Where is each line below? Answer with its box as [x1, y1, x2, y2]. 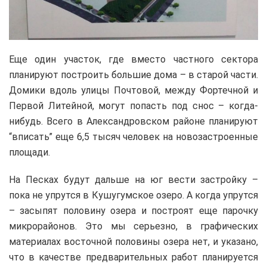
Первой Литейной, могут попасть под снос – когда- [9, 100, 258, 111]
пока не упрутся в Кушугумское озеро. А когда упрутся [9, 189, 258, 201]
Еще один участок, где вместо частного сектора [9, 53, 258, 65]
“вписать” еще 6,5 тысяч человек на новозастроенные [9, 131, 258, 142]
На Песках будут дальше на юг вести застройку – [9, 173, 258, 185]
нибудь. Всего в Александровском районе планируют [9, 115, 258, 127]
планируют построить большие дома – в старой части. [9, 69, 258, 80]
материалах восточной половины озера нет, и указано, [9, 235, 258, 247]
